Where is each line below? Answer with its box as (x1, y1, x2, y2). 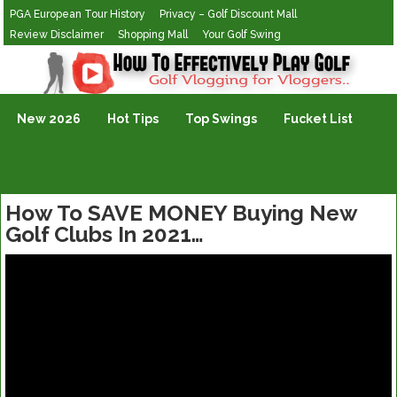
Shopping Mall (118, 28, 189, 41)
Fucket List (284, 112, 354, 126)
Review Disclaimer (10, 28, 105, 41)
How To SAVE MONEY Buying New (5, 200, 357, 226)
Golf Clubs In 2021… (5, 222, 204, 247)
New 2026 (17, 112, 82, 126)
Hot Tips (107, 112, 160, 126)
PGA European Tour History (10, 8, 146, 20)
